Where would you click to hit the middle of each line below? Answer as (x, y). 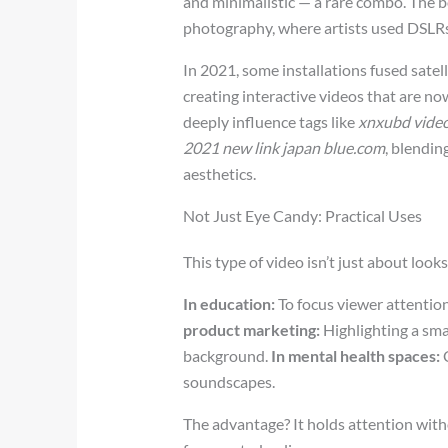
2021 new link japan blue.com (284, 147)
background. (227, 355)
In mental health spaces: (356, 355)
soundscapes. (229, 381)
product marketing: (252, 329)
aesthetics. (220, 173)
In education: (229, 303)
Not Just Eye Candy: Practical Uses (303, 215)
